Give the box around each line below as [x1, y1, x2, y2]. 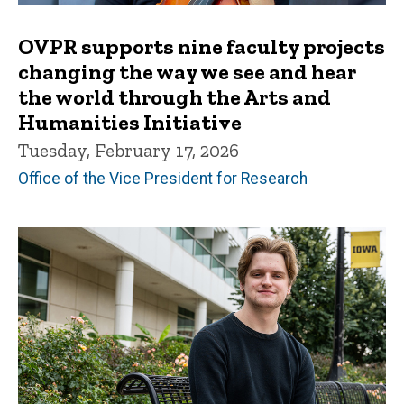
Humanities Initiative [18, 109, 242, 136]
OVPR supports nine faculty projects [18, 33, 385, 60]
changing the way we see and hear [18, 59, 356, 86]
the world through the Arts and [18, 84, 331, 111]
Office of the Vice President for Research [18, 170, 308, 188]
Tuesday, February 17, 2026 [18, 139, 239, 162]
